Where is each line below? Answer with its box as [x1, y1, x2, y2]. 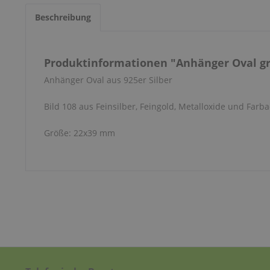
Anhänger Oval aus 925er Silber [44, 74, 172, 86]
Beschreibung [35, 11, 91, 23]
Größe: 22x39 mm [44, 127, 115, 139]
